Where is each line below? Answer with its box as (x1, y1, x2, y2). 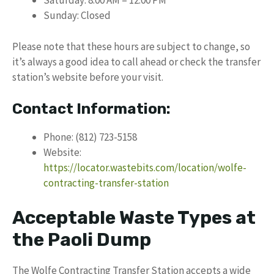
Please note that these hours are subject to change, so (12, 39, 250, 53)
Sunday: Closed (43, 9, 111, 22)
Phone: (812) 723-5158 (43, 130, 137, 144)
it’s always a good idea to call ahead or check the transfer (12, 54, 261, 68)
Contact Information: (12, 100, 171, 117)
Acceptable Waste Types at (12, 206, 256, 229)
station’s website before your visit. (12, 70, 163, 84)
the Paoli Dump (12, 228, 151, 251)
